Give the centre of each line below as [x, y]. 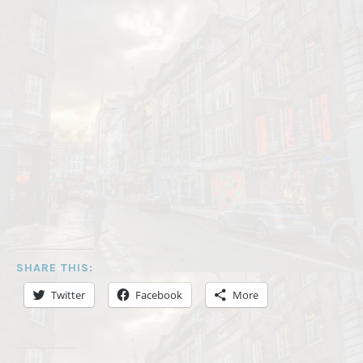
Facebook [159, 295]
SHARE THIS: [55, 267]
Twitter [68, 295]
